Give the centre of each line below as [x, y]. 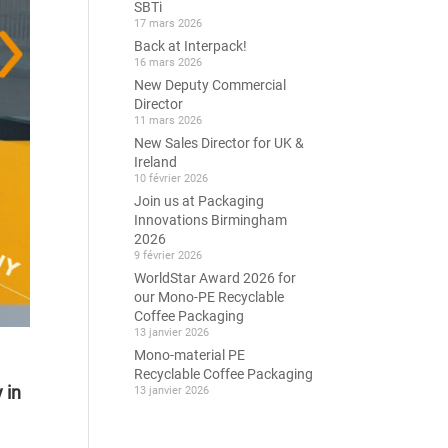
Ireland [156, 162]
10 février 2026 [171, 178]
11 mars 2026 [168, 120]
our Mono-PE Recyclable [209, 297]
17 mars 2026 [168, 23]
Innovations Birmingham [211, 220]
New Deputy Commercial [210, 85]
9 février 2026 [168, 255]
